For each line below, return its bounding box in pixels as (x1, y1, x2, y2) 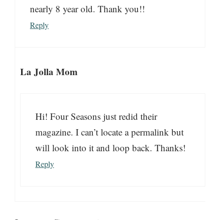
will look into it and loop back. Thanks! (35, 141, 186, 154)
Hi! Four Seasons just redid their (35, 110, 157, 123)
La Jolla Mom (20, 64, 78, 78)
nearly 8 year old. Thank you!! (30, 2, 145, 15)
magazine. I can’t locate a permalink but (35, 126, 184, 138)
